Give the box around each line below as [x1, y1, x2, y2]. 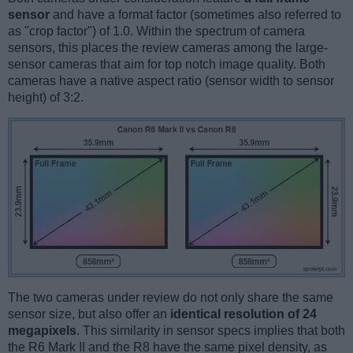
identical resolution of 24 [170, 307, 317, 321]
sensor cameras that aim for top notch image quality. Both [8, 58, 325, 72]
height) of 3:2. [8, 91, 84, 105]
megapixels [8, 323, 76, 337]
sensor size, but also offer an [8, 307, 170, 321]
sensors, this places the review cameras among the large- [8, 41, 328, 55]
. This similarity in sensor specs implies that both [76, 323, 345, 337]
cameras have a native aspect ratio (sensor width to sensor [8, 74, 334, 88]
